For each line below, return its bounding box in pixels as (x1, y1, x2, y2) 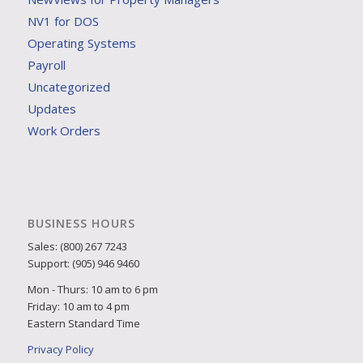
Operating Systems (27, 35, 136, 52)
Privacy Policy (27, 341, 94, 357)
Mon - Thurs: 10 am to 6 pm (27, 281, 158, 297)
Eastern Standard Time (27, 315, 140, 331)
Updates (27, 100, 76, 117)
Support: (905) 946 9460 (27, 255, 139, 271)
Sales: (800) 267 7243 (27, 238, 127, 254)
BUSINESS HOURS (27, 215, 135, 231)
